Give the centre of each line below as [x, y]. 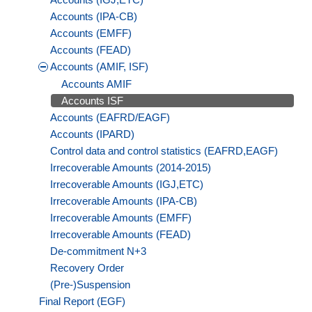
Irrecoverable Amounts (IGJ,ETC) [127, 185]
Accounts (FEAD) [91, 50]
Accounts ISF [92, 101]
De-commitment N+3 [98, 251]
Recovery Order [87, 268]
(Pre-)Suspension [90, 285]
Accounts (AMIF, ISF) [99, 67]
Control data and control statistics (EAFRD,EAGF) [164, 151]
